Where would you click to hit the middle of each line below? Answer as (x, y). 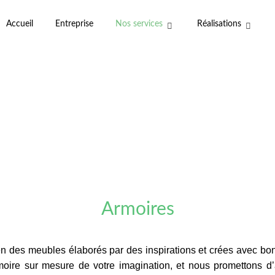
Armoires (137, 209)
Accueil (20, 24)
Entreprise (74, 24)
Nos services (139, 24)
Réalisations (219, 24)
